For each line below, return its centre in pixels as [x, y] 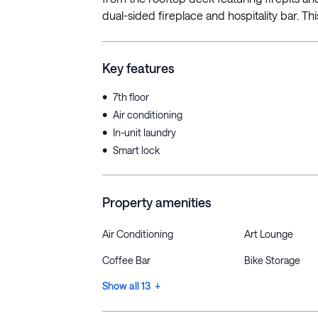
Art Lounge [269, 234]
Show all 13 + [131, 286]
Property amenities [157, 202]
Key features [138, 68]
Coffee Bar [126, 260]
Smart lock [136, 150]
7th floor [131, 97]
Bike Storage [272, 260]
